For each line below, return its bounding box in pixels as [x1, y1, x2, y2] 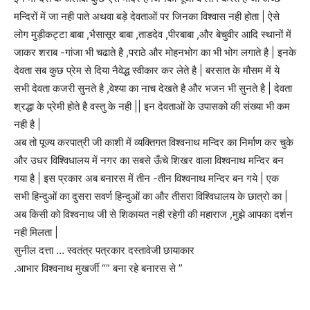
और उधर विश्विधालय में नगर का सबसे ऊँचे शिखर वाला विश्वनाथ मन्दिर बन [14, 154, 284, 167]
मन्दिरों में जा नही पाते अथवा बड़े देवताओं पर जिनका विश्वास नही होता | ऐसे [14, 10, 280, 24]
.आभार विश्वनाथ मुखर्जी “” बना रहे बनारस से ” [14, 262, 183, 275]
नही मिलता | [14, 226, 58, 239]
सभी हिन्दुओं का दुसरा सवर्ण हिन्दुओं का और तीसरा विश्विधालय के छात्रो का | [14, 190, 288, 203]
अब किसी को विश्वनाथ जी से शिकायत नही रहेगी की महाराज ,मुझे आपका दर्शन [14, 208, 293, 221]
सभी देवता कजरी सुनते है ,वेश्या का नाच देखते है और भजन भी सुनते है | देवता [14, 82, 292, 95]
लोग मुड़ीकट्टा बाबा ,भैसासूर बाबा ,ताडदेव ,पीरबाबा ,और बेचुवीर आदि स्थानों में [14, 28, 291, 42]
